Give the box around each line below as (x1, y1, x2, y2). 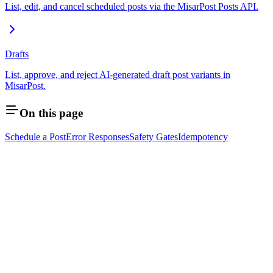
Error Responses (66, 132, 129, 143)
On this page (19, 107, 83, 120)
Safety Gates (129, 132, 178, 143)
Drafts (5, 48, 29, 59)
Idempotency (178, 132, 228, 143)
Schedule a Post (5, 132, 66, 143)
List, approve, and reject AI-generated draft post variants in (5, 69, 230, 80)
